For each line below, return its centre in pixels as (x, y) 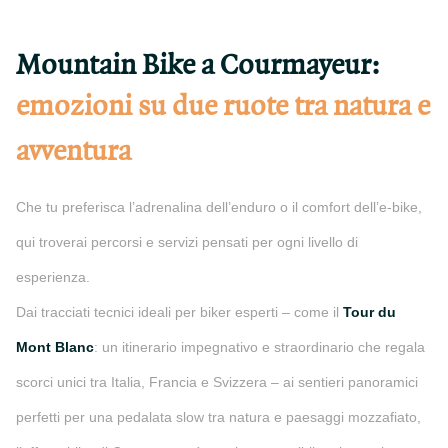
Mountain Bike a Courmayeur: (197, 65)
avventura (73, 151)
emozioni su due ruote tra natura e (223, 106)
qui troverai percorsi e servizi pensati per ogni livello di (187, 242)
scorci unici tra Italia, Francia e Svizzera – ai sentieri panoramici (217, 382)
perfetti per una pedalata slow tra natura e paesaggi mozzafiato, (218, 417)
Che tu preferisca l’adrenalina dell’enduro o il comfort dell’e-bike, (219, 207)
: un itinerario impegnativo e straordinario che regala (259, 347)
